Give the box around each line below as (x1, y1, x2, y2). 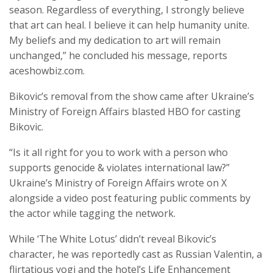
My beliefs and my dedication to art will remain (9, 34, 221, 48)
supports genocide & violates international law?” (9, 161, 230, 175)
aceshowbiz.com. (9, 64, 85, 78)
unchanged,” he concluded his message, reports (9, 49, 227, 63)
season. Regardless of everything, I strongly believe (9, 3, 244, 17)
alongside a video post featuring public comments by (9, 191, 250, 205)
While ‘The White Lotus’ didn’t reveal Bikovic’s (9, 232, 216, 246)
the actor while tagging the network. (9, 207, 175, 221)
